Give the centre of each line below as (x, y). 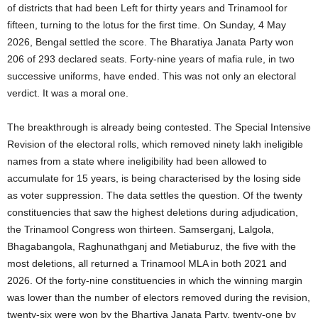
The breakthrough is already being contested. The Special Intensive (159, 127)
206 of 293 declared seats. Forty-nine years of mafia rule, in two (151, 59)
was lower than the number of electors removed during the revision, (159, 297)
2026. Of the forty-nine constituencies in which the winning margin (155, 280)
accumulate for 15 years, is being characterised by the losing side (154, 178)
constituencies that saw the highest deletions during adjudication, (153, 212)
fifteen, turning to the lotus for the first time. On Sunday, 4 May (147, 25)
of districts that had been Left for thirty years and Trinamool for (147, 8)
